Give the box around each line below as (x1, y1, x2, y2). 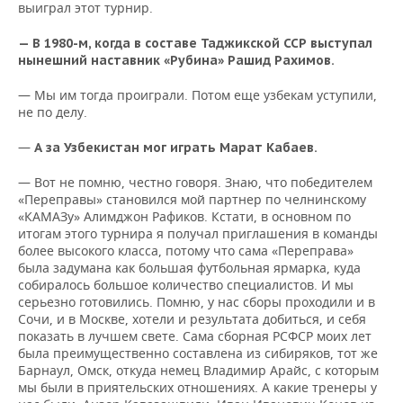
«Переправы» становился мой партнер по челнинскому (18, 191, 366, 209)
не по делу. (18, 103, 87, 121)
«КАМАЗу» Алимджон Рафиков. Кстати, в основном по (18, 208, 351, 226)
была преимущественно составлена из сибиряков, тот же (18, 345, 378, 363)
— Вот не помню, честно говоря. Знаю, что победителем (18, 174, 372, 192)
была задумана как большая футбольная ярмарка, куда (18, 259, 361, 277)
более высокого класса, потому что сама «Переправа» (18, 242, 354, 260)
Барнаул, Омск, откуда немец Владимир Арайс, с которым (18, 362, 379, 380)
